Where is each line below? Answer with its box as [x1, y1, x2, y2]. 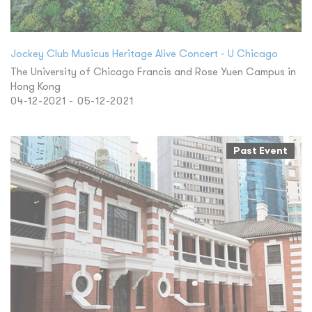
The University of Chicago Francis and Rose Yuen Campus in [10, 64, 296, 78]
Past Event [233, 143, 288, 157]
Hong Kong [10, 79, 61, 93]
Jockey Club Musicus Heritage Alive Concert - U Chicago [10, 46, 278, 60]
